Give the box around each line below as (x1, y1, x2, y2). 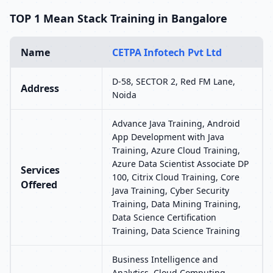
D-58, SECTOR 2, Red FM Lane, (112, 76, 235, 87)
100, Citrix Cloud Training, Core (112, 171, 239, 183)
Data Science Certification (112, 211, 216, 223)
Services (21, 163, 60, 177)
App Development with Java (112, 131, 224, 143)
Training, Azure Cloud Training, (112, 144, 240, 156)
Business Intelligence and (112, 253, 218, 265)
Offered (21, 178, 57, 191)
